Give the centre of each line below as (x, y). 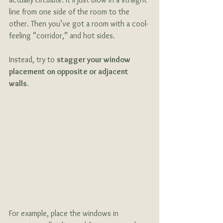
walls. (19, 83)
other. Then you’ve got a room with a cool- (79, 23)
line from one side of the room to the (70, 11)
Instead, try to (33, 59)
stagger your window (94, 59)
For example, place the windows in (65, 213)
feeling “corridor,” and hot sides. (63, 35)
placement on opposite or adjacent (69, 71)
